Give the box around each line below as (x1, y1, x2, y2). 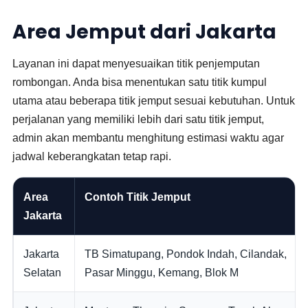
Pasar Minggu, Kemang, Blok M (85, 267, 239, 278)
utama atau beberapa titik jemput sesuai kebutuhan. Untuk (12, 95, 296, 107)
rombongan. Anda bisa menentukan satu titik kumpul (12, 76, 267, 88)
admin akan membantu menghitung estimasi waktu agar (12, 132, 285, 144)
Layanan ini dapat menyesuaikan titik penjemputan (12, 58, 261, 69)
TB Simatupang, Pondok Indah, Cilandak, (85, 248, 287, 260)
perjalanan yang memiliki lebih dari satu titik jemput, (12, 113, 265, 125)
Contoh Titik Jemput (85, 191, 191, 203)
